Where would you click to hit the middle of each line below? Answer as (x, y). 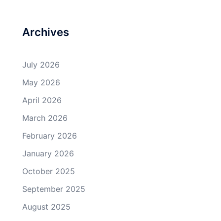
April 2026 (42, 100)
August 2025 (46, 206)
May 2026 (41, 82)
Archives (46, 32)
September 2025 (54, 189)
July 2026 (41, 64)
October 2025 (49, 171)
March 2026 (45, 118)
